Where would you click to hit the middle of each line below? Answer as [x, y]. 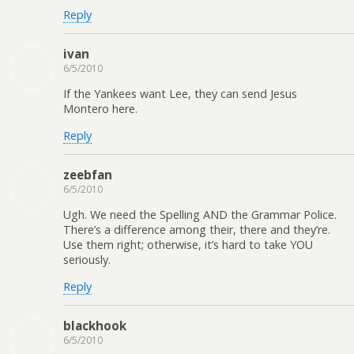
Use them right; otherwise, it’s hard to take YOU [188, 245]
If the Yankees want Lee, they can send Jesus [180, 94]
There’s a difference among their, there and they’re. [197, 230]
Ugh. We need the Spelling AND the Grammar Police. [200, 215]
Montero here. [100, 109]
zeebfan [88, 175]
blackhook [95, 326]
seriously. [87, 260]
